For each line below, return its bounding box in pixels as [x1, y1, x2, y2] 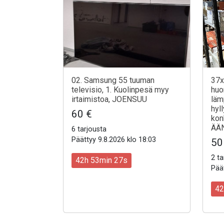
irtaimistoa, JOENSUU [71, 94, 147, 104]
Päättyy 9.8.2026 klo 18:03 [71, 135, 156, 144]
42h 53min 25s [75, 155, 127, 165]
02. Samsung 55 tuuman [71, 75, 154, 85]
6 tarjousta [71, 124, 106, 133]
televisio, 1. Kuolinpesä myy [71, 84, 169, 94]
